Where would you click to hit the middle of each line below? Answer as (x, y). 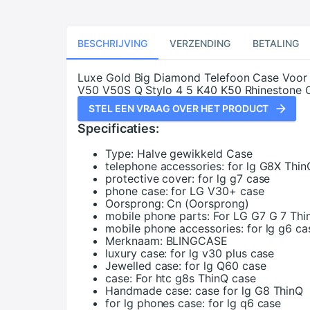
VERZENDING (200, 43)
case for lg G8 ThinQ (249, 291)
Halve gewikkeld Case (194, 154)
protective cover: (150, 179)
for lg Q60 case (226, 266)
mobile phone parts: (158, 216)
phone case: (137, 191)
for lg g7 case (234, 179)
